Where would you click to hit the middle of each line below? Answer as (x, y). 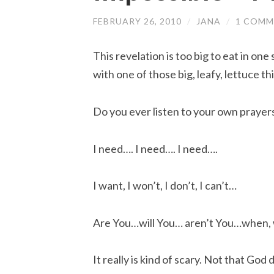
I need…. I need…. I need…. (155, 148)
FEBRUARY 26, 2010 (137, 21)
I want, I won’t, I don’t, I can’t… (165, 186)
